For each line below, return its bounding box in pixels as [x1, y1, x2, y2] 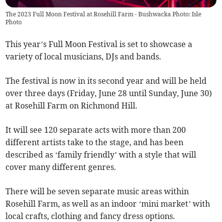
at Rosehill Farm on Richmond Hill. [5, 101, 138, 111]
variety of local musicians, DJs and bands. [5, 52, 162, 62]
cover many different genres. [5, 162, 116, 172]
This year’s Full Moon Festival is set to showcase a [5, 39, 193, 50]
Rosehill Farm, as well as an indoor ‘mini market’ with [5, 199, 211, 209]
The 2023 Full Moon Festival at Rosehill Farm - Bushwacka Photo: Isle [5, 10, 202, 18]
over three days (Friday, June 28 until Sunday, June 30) [5, 88, 213, 99]
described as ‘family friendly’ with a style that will [5, 150, 197, 160]
